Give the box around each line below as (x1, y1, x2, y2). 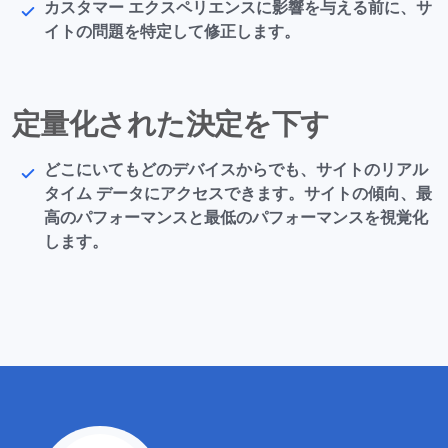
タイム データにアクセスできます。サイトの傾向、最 (44, 183, 432, 206)
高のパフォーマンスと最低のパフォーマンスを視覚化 (44, 207, 428, 230)
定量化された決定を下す (12, 105, 330, 145)
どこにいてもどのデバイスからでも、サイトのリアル (44, 159, 428, 182)
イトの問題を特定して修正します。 (44, 21, 300, 44)
